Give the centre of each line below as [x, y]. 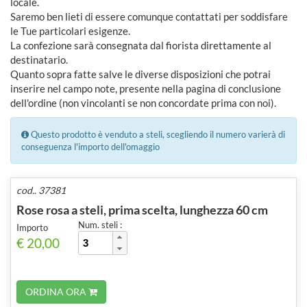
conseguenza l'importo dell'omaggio [90, 146]
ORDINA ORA [57, 291]
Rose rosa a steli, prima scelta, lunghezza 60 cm [142, 209]
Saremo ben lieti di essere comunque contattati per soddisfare [149, 16]
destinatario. [39, 59]
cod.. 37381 [41, 190]
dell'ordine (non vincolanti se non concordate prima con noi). [143, 102]
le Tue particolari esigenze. [70, 30]
